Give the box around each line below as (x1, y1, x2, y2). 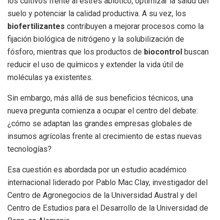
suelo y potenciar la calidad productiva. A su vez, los (7, 9, 186, 19)
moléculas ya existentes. (7, 73, 93, 82)
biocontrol (144, 47, 182, 57)
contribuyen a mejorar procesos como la (65, 22, 204, 31)
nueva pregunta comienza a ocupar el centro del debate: (7, 106, 198, 116)
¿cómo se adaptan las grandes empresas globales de (7, 119, 192, 129)
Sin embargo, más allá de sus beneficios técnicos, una (7, 93, 193, 103)
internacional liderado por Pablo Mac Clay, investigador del (7, 178, 208, 188)
